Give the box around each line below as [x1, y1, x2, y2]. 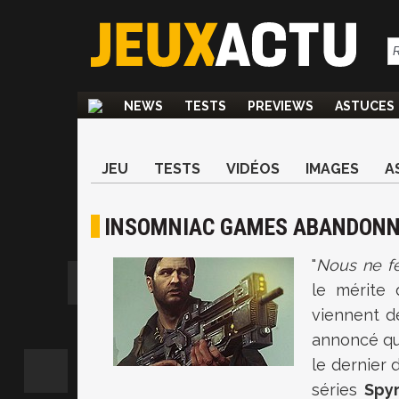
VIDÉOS [226, 160, 280, 177]
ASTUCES [335, 99, 395, 113]
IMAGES [305, 160, 359, 177]
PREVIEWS [248, 99, 313, 113]
